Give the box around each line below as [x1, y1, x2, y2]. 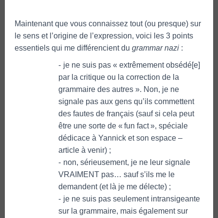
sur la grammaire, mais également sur [58, 206, 188, 215]
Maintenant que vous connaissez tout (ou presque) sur [15, 19, 201, 28]
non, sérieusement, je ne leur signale [63, 158, 190, 166]
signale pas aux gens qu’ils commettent [58, 97, 194, 106]
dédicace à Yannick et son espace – [58, 133, 182, 142]
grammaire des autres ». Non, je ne [58, 85, 179, 93]
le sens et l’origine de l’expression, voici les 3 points [15, 31, 193, 40]
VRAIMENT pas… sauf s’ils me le [58, 170, 175, 179]
